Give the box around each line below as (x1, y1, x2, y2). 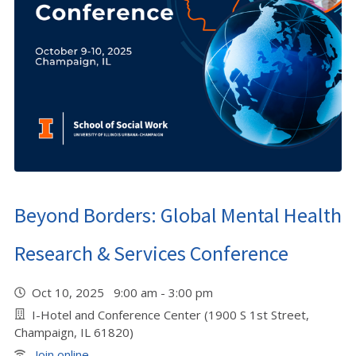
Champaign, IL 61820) (14, 324, 133, 340)
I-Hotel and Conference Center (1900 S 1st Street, (32, 307, 309, 323)
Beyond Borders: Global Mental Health (14, 202, 342, 228)
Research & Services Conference (14, 240, 288, 266)
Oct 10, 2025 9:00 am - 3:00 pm (32, 284, 219, 300)
